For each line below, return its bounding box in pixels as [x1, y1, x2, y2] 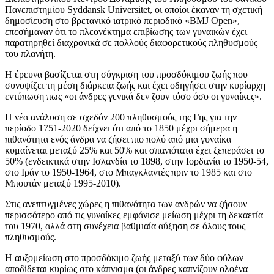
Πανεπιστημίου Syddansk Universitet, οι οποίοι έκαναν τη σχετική [5, 4, 262, 15]
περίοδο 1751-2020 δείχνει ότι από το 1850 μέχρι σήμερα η [5, 123, 237, 134]
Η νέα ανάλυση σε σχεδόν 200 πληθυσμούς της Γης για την [5, 112, 237, 123]
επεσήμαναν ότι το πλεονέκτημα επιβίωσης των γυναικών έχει [5, 26, 247, 37]
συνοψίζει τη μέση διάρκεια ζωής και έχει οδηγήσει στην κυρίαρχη [5, 80, 265, 91]
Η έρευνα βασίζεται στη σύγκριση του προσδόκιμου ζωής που [5, 69, 248, 80]
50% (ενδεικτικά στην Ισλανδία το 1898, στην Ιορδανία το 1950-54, [5, 156, 268, 167]
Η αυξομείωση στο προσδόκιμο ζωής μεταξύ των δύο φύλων [5, 253, 243, 264]
